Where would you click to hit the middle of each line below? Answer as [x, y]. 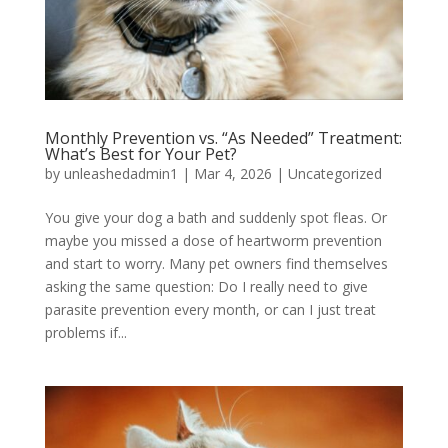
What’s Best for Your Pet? [140, 153]
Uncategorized [334, 173]
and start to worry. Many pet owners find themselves [216, 263]
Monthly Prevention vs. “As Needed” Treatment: [223, 137]
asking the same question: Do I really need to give [206, 286]
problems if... [85, 332]
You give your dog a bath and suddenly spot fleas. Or [215, 217]
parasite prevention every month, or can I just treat [210, 309]
